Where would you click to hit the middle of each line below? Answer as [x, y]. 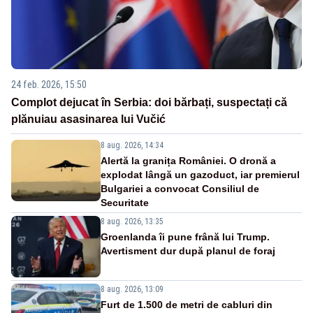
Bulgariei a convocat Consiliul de [180, 188]
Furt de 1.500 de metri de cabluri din [187, 304]
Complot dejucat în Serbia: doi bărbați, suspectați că [149, 102]
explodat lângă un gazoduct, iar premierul [200, 174]
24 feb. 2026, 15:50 [49, 84]
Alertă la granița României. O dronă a [188, 160]
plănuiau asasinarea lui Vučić [88, 119]
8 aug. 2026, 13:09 [132, 289]
